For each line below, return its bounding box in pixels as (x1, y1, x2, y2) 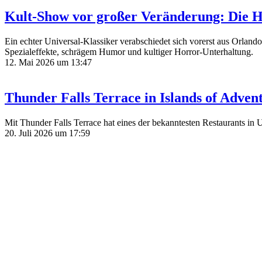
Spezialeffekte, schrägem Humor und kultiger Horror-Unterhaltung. (5, 47, 253, 57)
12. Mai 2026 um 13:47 (5, 57, 92, 68)
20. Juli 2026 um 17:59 (5, 127, 90, 138)
